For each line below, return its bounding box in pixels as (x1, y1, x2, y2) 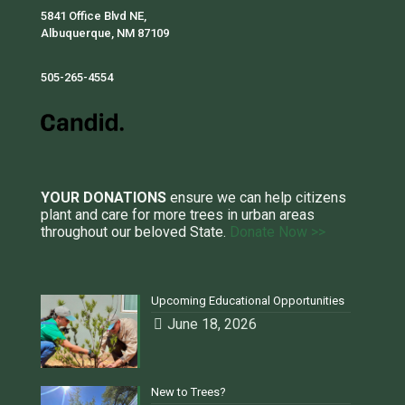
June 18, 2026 (167, 316, 258, 334)
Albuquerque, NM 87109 (41, 26, 169, 41)
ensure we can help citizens (166, 189, 346, 207)
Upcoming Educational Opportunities (151, 294, 345, 308)
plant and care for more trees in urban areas (41, 206, 315, 224)
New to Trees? (151, 384, 227, 399)
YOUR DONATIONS (41, 189, 166, 207)
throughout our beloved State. (41, 223, 230, 241)
